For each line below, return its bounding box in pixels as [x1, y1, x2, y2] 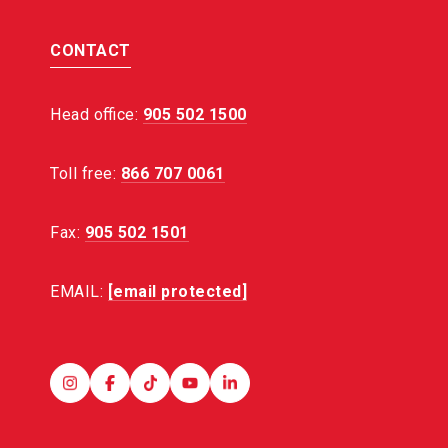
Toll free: [50, 163, 121, 183]
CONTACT [50, 40, 131, 60]
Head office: [50, 104, 143, 124]
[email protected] [107, 281, 247, 301]
